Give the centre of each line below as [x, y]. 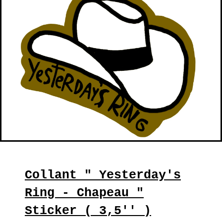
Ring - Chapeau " [84, 193]
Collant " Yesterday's [103, 175]
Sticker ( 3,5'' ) [88, 211]
